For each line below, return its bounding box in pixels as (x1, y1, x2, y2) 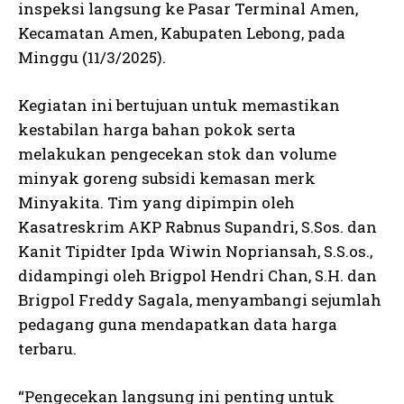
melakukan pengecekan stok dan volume (18, 142, 336, 164)
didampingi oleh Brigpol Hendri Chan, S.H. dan (18, 264, 377, 286)
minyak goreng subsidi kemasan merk (18, 167, 316, 188)
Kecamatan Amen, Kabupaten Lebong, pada (18, 22, 345, 43)
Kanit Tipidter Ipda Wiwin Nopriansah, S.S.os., (18, 240, 372, 262)
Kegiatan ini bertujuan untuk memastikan (18, 94, 340, 115)
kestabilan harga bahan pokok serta (18, 118, 296, 140)
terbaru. (18, 337, 77, 359)
